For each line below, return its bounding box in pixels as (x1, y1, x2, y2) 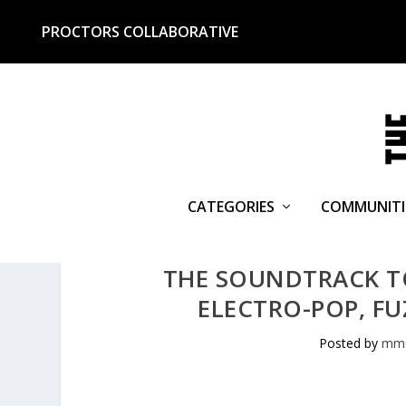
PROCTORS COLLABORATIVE (42, 22, 238, 42)
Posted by (318, 334, 382, 353)
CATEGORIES (187, 197, 275, 217)
